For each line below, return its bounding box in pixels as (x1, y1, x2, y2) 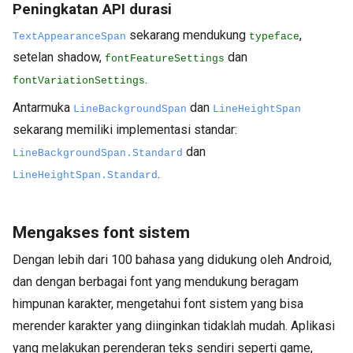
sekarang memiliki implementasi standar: (13, 122, 237, 138)
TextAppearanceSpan (13, 31, 126, 43)
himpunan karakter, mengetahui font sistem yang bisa (13, 296, 303, 312)
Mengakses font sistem (13, 223, 190, 243)
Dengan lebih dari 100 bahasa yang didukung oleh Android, (13, 252, 332, 268)
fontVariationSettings (13, 75, 145, 87)
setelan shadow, (13, 50, 105, 65)
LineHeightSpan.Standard (13, 169, 158, 182)
